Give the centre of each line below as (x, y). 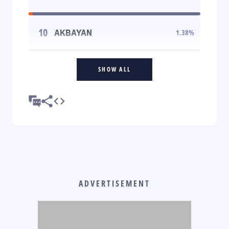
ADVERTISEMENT (114, 183)
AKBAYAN (73, 32)
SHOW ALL (114, 69)
